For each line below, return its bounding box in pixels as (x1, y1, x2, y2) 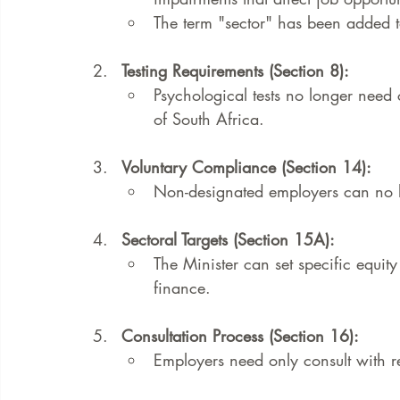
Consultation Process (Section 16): (121, 325, 359, 346)
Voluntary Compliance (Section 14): (121, 156, 371, 178)
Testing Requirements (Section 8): (121, 60, 349, 81)
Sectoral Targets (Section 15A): (121, 229, 335, 250)
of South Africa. (154, 108, 264, 129)
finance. (154, 277, 211, 298)
